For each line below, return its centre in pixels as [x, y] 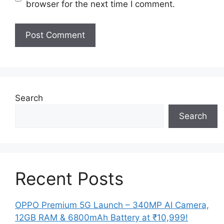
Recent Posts [69, 178]
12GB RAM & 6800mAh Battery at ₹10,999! [101, 217]
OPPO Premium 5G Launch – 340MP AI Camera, [112, 205]
